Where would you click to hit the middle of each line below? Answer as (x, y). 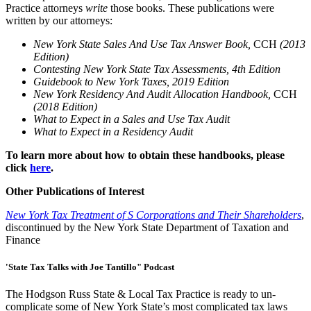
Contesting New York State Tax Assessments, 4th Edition (157, 69)
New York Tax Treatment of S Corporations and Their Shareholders (153, 215)
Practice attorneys (45, 8)
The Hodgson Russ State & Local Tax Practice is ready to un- (141, 294)
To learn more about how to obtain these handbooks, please (145, 155)
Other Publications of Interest (75, 192)
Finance (23, 240)
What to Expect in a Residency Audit (115, 132)
